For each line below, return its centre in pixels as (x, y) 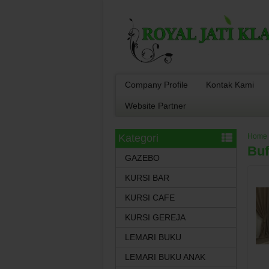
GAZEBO (142, 158)
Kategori (138, 138)
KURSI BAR (147, 178)
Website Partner (156, 106)
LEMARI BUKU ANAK (165, 257)
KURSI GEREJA (155, 217)
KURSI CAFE (150, 198)
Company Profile (156, 85)
